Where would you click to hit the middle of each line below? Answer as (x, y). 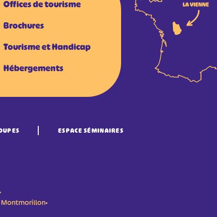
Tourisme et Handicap (47, 47)
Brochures (24, 26)
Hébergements (34, 68)
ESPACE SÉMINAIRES (91, 131)
